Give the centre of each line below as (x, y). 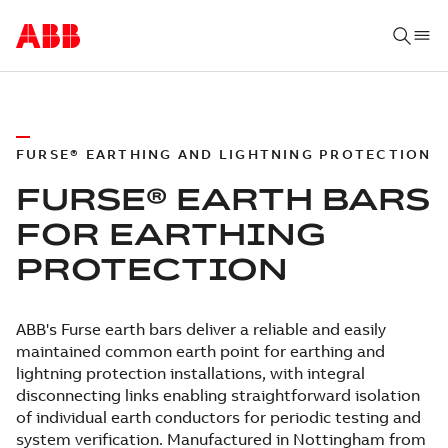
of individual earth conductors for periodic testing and (218, 417)
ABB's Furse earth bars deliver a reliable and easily (201, 329)
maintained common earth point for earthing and (200, 351)
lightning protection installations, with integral (190, 373)
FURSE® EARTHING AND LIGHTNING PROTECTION (224, 154)
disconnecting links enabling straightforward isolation (218, 395)
